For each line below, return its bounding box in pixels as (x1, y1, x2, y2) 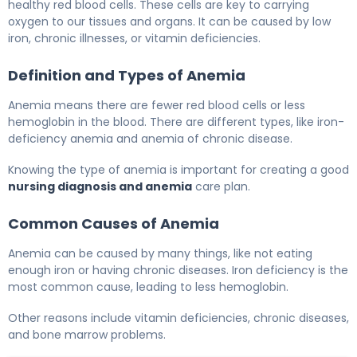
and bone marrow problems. (8, 326, 166, 343)
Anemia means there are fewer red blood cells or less (8, 96, 305, 113)
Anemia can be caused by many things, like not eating (8, 245, 312, 261)
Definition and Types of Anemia (8, 65, 245, 85)
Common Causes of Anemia (8, 213, 219, 233)
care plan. (192, 178, 250, 194)
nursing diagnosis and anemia (8, 178, 192, 194)
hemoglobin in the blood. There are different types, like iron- (8, 113, 344, 130)
